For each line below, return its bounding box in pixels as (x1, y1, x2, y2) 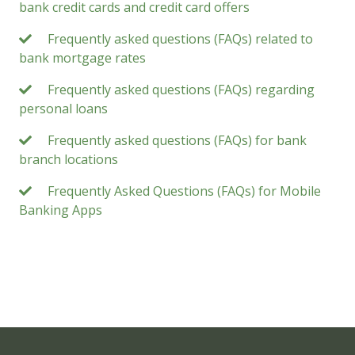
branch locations (19, 150, 118, 168)
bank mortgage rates (19, 48, 146, 67)
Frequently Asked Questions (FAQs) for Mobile (48, 181, 321, 200)
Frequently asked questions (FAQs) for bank (48, 131, 307, 149)
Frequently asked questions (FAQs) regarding (48, 80, 315, 98)
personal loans (19, 99, 108, 117)
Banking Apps (19, 200, 102, 219)
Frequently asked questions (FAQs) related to (48, 29, 313, 48)
